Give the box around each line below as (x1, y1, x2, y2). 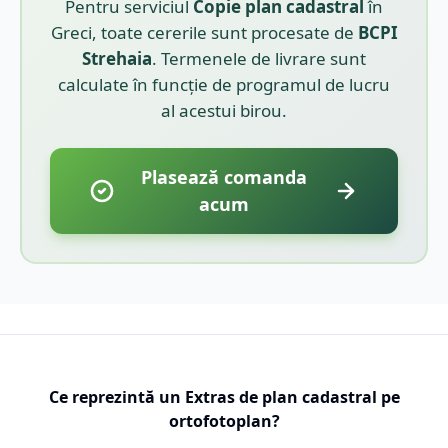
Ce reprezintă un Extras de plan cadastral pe (48, 385, 400, 408)
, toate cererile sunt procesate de (91, 20, 358, 44)
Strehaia (82, 46, 152, 70)
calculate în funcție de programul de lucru (58, 72, 390, 96)
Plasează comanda (140, 164, 307, 189)
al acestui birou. (161, 98, 287, 122)
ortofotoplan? (168, 409, 280, 432)
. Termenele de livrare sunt (152, 46, 366, 70)
